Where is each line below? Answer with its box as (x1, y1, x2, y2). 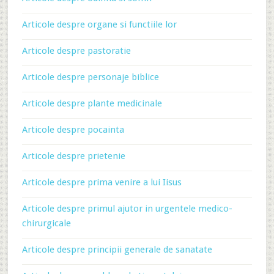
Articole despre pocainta (21, 124, 124, 135)
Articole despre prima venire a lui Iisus (21, 177, 182, 188)
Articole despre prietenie (21, 150, 125, 161)
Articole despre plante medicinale (21, 98, 162, 109)
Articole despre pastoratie (21, 45, 131, 56)
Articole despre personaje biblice (21, 72, 159, 83)
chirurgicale (21, 218, 71, 229)
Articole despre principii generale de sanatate (21, 244, 212, 255)
